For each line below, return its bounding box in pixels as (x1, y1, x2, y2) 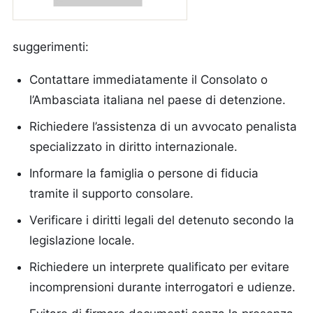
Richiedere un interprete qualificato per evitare (29, 260, 289, 274)
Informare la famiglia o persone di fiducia (29, 166, 259, 180)
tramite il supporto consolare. (29, 187, 194, 201)
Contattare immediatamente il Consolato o (29, 73, 268, 87)
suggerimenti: (13, 40, 89, 54)
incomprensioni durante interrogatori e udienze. (29, 280, 296, 294)
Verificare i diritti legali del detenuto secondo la (29, 213, 294, 227)
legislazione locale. (29, 233, 135, 247)
